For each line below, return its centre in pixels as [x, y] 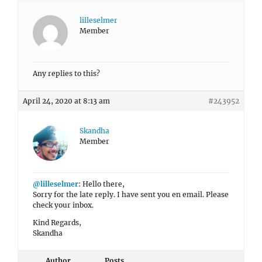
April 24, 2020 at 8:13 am [66, 101]
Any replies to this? [66, 73]
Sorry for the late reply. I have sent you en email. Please [131, 194]
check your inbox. [63, 205]
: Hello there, [101, 184]
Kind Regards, [57, 223]
